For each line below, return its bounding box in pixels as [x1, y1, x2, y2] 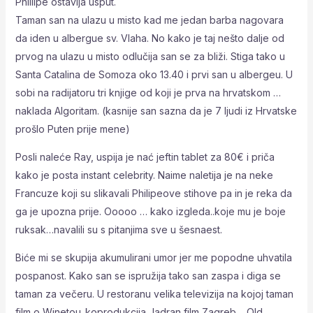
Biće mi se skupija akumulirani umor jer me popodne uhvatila [15, 251, 292, 263]
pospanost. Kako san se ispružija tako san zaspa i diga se [15, 269, 281, 282]
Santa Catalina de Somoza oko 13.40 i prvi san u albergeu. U [15, 68, 293, 80]
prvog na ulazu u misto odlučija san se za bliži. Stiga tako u [15, 50, 285, 62]
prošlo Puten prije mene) [15, 122, 130, 135]
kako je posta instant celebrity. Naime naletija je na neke [15, 168, 273, 181]
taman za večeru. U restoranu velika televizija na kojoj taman [15, 287, 293, 300]
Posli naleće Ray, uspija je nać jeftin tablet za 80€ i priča [15, 150, 275, 163]
